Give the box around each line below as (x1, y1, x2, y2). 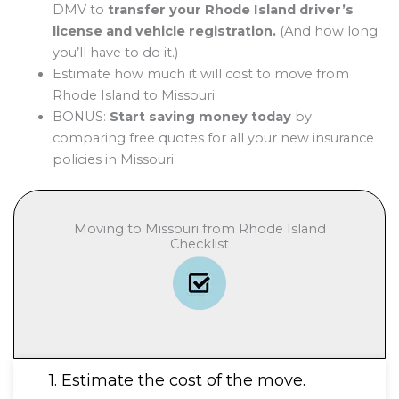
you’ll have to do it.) (52, 45, 178, 61)
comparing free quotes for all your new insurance (52, 130, 374, 147)
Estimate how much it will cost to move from (52, 66, 349, 83)
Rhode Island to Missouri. (52, 87, 217, 104)
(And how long (275, 23, 378, 40)
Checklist (170, 236, 229, 253)
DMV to (52, 2, 108, 19)
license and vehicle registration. (52, 23, 276, 40)
